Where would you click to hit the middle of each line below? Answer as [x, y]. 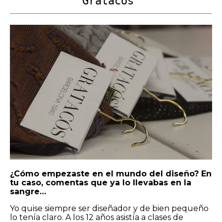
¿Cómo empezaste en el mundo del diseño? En [111, 173]
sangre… [28, 191]
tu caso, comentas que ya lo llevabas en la [101, 182]
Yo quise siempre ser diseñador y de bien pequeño [109, 208]
